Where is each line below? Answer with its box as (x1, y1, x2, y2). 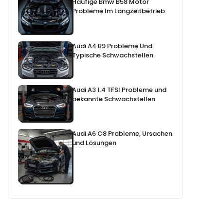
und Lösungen (72, 138, 117, 147)
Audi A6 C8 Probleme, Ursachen (72, 128, 173, 138)
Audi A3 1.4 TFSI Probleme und (72, 85, 167, 94)
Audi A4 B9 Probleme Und (72, 41, 153, 51)
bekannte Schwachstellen (72, 94, 156, 104)
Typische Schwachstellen (72, 50, 154, 60)
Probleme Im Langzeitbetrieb (72, 6, 165, 16)
